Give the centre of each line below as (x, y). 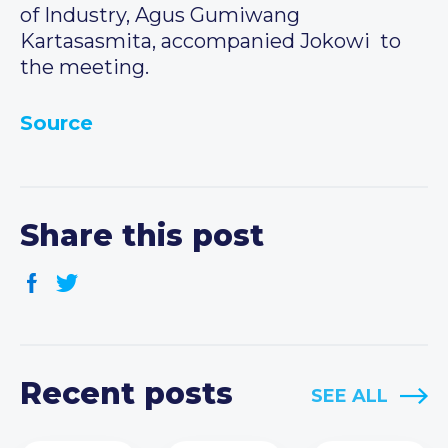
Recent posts (126, 394)
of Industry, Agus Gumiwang (160, 15)
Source (56, 123)
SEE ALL (349, 396)
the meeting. (84, 67)
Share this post (142, 236)
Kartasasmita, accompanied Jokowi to (210, 41)
